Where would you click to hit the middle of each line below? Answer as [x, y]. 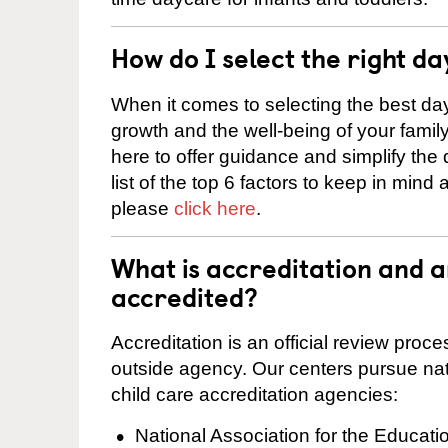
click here [215, 208]
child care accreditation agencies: [254, 395]
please [142, 208]
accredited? [184, 296]
